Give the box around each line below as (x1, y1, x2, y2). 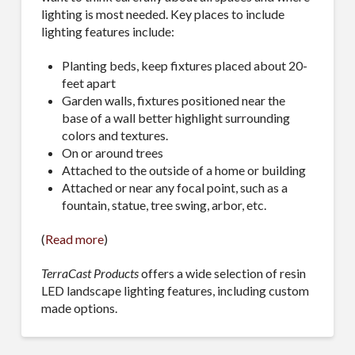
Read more (44, 231, 104, 246)
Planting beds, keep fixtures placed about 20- (62, 57, 308, 73)
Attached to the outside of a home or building (62, 162, 307, 177)
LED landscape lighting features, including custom (40, 282, 309, 298)
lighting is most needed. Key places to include (40, 6, 284, 21)
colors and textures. (62, 127, 169, 143)
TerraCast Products (40, 265, 139, 281)
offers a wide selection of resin (138, 265, 306, 281)
